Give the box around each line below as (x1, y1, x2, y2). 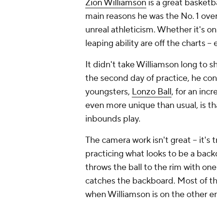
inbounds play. (85, 113, 142, 124)
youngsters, (85, 86, 132, 97)
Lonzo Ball (132, 86, 171, 97)
